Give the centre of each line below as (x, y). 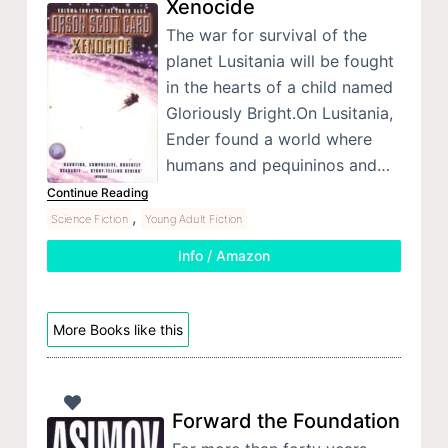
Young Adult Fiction (193, 218)
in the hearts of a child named (279, 86)
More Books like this (117, 329)
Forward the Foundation (285, 421)
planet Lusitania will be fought (279, 60)
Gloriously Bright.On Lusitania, (279, 112)
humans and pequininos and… (277, 164)
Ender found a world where (268, 138)
